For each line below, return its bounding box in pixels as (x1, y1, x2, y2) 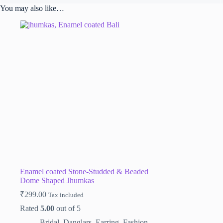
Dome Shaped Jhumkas (20, 176, 94, 185)
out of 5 (54, 204, 81, 213)
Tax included (48, 191, 84, 199)
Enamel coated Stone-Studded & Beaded (20, 167, 148, 176)
